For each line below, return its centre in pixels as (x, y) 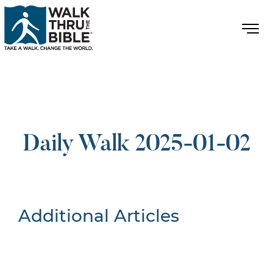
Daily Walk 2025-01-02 (136, 145)
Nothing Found (109, 240)
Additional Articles (99, 216)
